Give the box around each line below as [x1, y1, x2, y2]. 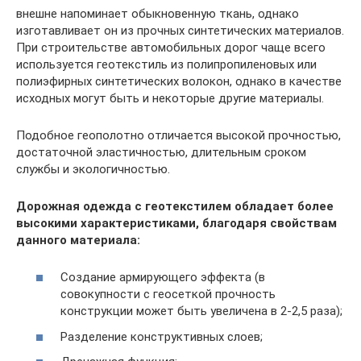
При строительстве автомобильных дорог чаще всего [16, 39, 326, 55]
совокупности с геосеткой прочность [60, 287, 276, 302]
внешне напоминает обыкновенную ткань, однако [16, 6, 299, 21]
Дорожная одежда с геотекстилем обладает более [16, 198, 334, 214]
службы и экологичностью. [16, 161, 170, 176]
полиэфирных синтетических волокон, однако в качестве [16, 73, 342, 89]
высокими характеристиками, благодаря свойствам [16, 215, 337, 230]
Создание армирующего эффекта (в [60, 270, 265, 285]
